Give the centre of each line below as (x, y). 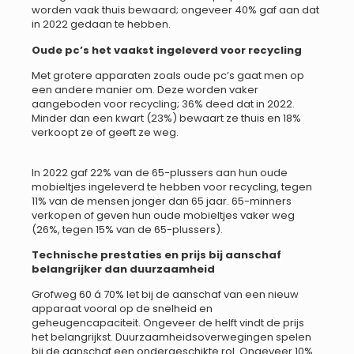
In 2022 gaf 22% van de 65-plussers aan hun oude (160, 172)
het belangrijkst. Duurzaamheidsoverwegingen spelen (171, 337)
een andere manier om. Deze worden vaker (145, 90)
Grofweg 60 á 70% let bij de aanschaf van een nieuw (165, 295)
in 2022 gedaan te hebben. (101, 24)
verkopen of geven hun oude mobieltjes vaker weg (163, 215)
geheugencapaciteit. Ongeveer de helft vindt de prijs (168, 323)
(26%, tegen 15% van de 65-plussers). (127, 229)
